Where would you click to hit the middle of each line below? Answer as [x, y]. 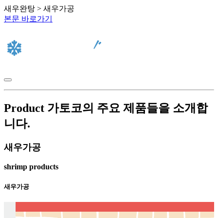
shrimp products [31, 167]
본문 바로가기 [28, 19]
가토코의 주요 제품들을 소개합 [127, 108]
